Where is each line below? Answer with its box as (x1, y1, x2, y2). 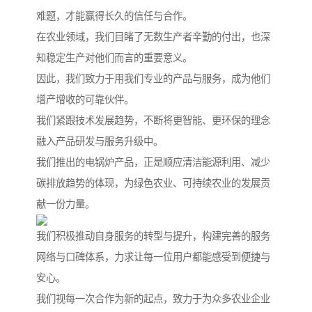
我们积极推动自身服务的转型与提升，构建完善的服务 (36, 231, 270, 242)
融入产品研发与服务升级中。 (36, 136, 163, 148)
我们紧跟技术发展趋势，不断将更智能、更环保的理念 (36, 115, 270, 127)
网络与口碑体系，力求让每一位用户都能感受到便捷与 (36, 251, 270, 263)
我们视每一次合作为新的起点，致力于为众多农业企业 (36, 293, 270, 305)
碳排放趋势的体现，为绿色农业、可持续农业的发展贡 (36, 178, 270, 189)
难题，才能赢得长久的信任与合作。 (36, 10, 192, 22)
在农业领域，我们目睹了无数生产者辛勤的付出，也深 (36, 31, 270, 43)
